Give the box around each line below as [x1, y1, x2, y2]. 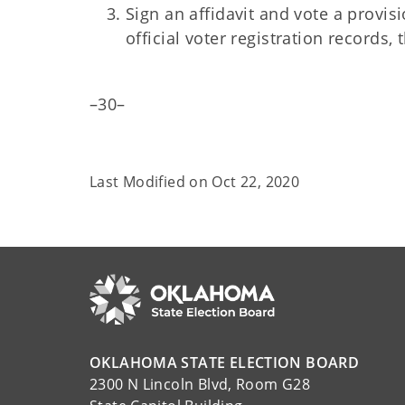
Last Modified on [89, 172, 212, 192]
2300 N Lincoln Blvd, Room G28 [89, 374, 311, 395]
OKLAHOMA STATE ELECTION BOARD [89, 353, 360, 373]
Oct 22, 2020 [212, 172, 300, 192]
